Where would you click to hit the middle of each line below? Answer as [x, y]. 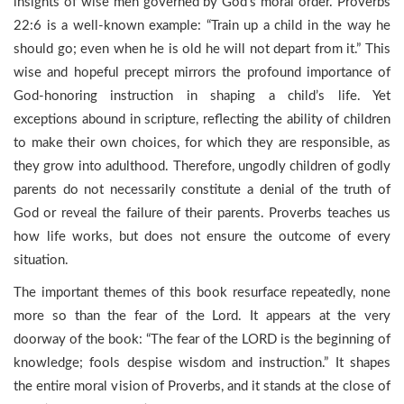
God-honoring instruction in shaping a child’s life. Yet [202, 96]
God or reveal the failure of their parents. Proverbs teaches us [202, 213]
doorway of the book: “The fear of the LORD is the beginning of [202, 340]
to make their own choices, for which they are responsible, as [202, 143]
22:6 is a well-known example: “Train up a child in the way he [202, 26]
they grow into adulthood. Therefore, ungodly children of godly [202, 166]
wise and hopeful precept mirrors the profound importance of [202, 73]
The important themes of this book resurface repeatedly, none [202, 293]
